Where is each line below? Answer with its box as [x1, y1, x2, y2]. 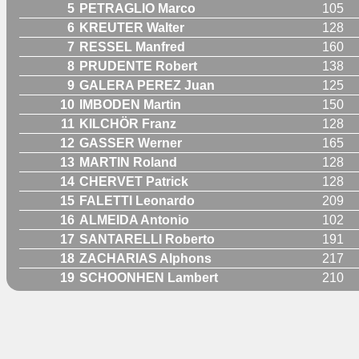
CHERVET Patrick [79, 174, 188, 188]
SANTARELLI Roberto [79, 232, 215, 246]
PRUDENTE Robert [79, 58, 197, 73]
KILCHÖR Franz [79, 116, 176, 131]
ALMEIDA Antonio [79, 212, 189, 227]
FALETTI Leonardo [79, 193, 195, 208]
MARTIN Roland [79, 155, 177, 169]
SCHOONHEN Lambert [79, 270, 218, 284]
